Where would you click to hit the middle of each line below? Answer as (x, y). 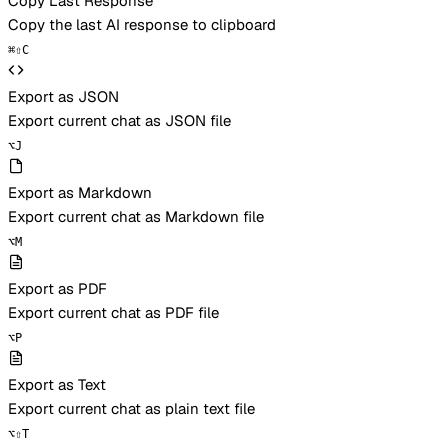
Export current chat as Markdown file (136, 216)
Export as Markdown (80, 192)
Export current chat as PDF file (113, 312)
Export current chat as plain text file (131, 408)
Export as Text (57, 384)
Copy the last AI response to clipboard (142, 24)
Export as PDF (57, 288)
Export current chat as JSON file (119, 120)
